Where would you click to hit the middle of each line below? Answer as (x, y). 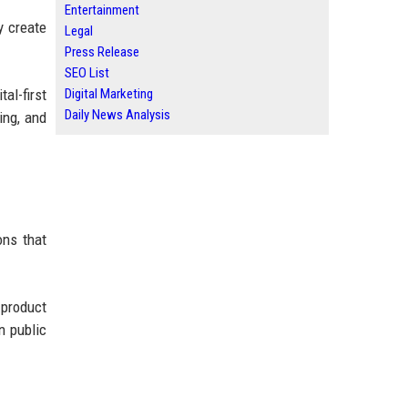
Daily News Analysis (117, 115)
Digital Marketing (109, 94)
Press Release (102, 52)
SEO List (87, 73)
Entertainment (102, 10)
